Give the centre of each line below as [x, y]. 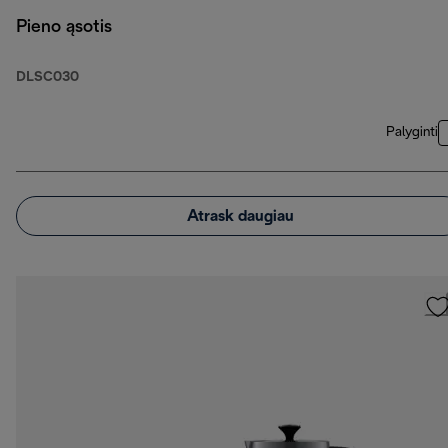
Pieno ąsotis [64, 28]
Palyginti [412, 133]
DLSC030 [47, 78]
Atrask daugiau [240, 216]
